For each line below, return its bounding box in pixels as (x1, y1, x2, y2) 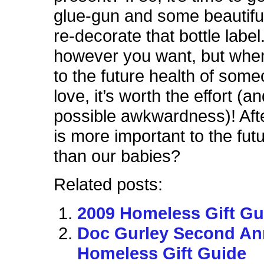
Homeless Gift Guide (77, 243, 247, 263)
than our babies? (54, 146, 181, 166)
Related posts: (54, 175, 163, 194)
